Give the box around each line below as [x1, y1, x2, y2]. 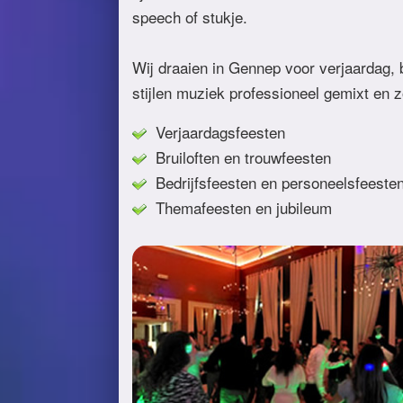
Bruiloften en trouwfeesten [147, 145, 331, 168]
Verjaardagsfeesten [147, 120, 285, 143]
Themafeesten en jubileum [147, 195, 332, 219]
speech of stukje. [132, 4, 247, 28]
